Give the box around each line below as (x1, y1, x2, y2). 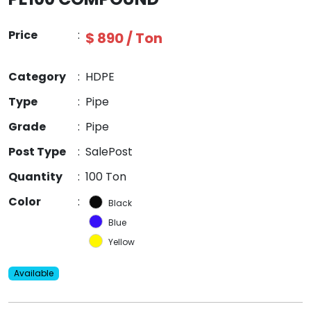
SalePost (85, 144, 133, 160)
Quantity (8, 169, 62, 185)
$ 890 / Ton (85, 28, 162, 49)
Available (13, 267, 53, 280)
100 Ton (85, 169, 126, 185)
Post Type (8, 144, 66, 160)
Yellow (108, 236, 135, 249)
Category (8, 69, 66, 85)
